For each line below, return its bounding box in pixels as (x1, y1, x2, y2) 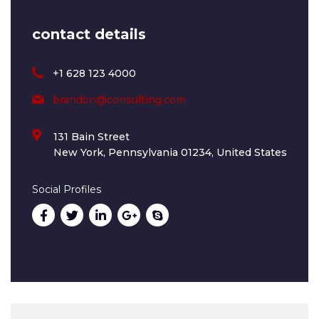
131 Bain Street (53, 130, 130, 143)
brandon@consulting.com (53, 93, 186, 106)
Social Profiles (32, 182, 101, 196)
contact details (32, 26, 146, 43)
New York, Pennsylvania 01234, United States (53, 145, 287, 159)
